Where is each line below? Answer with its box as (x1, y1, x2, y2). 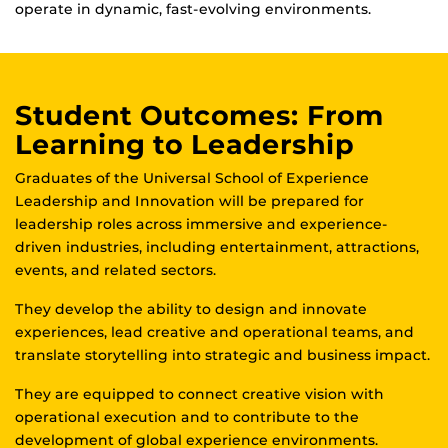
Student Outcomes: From (15, 99, 384, 133)
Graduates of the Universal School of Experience (15, 169, 369, 188)
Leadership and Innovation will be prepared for (15, 192, 364, 211)
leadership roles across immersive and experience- (15, 215, 388, 234)
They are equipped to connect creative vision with (15, 385, 384, 404)
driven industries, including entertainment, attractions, (15, 238, 419, 257)
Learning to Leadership (15, 128, 354, 162)
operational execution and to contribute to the (15, 408, 359, 427)
